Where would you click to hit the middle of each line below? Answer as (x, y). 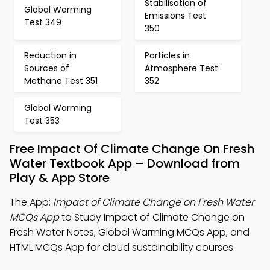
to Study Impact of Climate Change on (152, 217)
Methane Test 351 (61, 81)
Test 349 (43, 22)
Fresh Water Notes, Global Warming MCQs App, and (130, 232)
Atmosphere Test (181, 68)
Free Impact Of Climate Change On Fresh (132, 149)
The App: (31, 202)
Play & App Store (60, 178)
